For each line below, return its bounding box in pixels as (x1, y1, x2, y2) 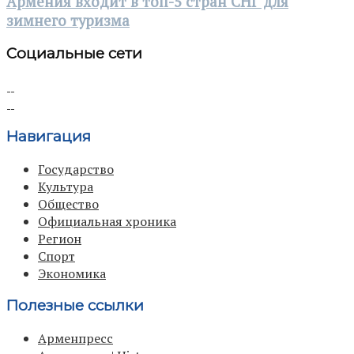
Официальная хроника (38, 212, 176, 230)
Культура (38, 177, 93, 195)
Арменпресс (38, 330, 113, 348)
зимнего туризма (6, 10, 130, 30)
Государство (38, 160, 114, 178)
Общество (38, 194, 99, 213)
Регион (38, 229, 81, 247)
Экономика (38, 264, 106, 282)
